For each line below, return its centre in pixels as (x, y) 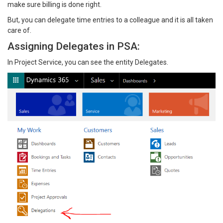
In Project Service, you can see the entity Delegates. (88, 62)
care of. (19, 30)
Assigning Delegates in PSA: (74, 46)
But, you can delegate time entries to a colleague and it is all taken (110, 20)
